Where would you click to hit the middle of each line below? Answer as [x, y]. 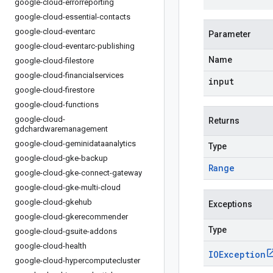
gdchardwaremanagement [61, 129]
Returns [224, 121]
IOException [237, 254]
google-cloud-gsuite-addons [66, 231]
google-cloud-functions [57, 105]
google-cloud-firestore [55, 90]
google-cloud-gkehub [53, 202]
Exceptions [230, 204]
